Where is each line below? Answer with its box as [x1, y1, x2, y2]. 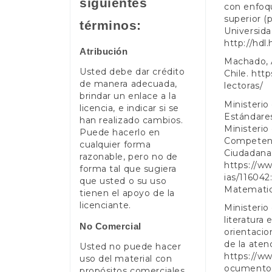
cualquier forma [80, 139, 151, 151]
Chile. [224, 68, 252, 79]
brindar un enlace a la [80, 90, 177, 102]
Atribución [80, 46, 128, 56]
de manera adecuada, [80, 78, 177, 90]
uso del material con [80, 253, 172, 265]
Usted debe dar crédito [80, 66, 185, 78]
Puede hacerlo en [80, 127, 160, 138]
